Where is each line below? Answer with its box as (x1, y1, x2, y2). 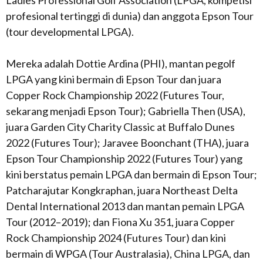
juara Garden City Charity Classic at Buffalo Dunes (6, 120, 235, 133)
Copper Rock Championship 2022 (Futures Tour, (6, 89, 224, 102)
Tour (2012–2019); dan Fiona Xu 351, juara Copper (6, 215, 235, 228)
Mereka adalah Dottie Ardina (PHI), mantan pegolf (6, 57, 235, 70)
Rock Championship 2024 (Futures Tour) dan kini (6, 231, 226, 244)
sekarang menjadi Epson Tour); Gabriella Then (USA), (6, 104, 245, 117)
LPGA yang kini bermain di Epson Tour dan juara (6, 73, 221, 86)
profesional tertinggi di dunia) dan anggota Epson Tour (6, 9, 254, 22)
